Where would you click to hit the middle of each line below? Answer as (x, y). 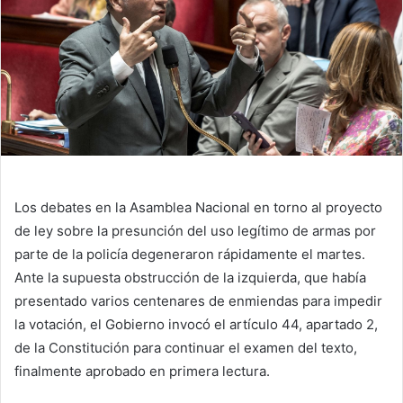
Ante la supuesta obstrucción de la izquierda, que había (190, 277)
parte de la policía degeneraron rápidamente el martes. (190, 254)
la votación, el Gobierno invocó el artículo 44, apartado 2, (196, 324)
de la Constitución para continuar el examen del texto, (186, 347)
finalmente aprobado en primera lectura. (142, 371)
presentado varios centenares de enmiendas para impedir (198, 300)
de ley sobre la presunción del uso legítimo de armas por (195, 230)
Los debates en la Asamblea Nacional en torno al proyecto (198, 207)
